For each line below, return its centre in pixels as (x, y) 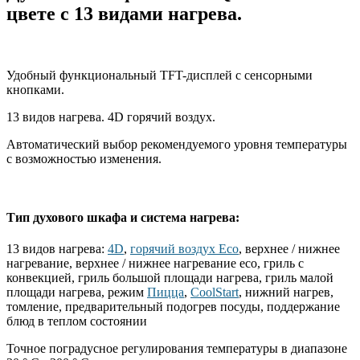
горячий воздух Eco (184, 249)
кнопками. (35, 89)
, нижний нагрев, (286, 292)
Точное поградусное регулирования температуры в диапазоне (177, 349)
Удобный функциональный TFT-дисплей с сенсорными (160, 75)
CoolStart (215, 292)
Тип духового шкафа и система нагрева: (123, 217)
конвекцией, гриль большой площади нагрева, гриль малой (170, 278)
